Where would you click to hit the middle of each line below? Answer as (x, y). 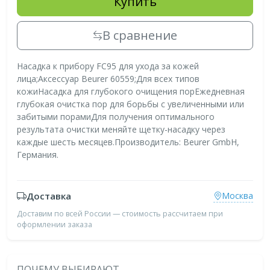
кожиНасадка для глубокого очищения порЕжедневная (131, 91)
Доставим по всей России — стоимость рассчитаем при (120, 213)
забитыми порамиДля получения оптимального (116, 116)
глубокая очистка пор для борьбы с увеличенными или (130, 104)
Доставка (49, 196)
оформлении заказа (55, 224)
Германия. (38, 154)
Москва (237, 196)
